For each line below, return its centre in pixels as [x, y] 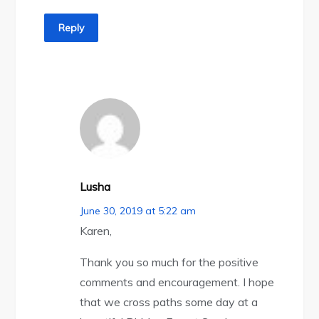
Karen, [96, 231]
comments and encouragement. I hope [177, 282]
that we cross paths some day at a [169, 302]
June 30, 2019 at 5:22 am [138, 211]
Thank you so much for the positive [169, 262]
